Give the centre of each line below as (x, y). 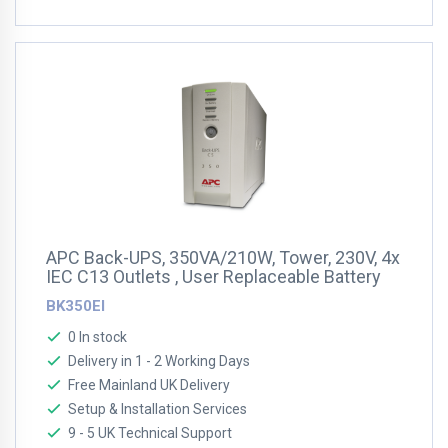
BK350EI (75, 306)
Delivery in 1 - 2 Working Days (159, 361)
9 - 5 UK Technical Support (150, 433)
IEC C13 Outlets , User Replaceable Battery (213, 276)
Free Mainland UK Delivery (149, 385)
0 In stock (97, 337)
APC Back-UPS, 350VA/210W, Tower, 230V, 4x (223, 257)
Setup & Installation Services (157, 409)
